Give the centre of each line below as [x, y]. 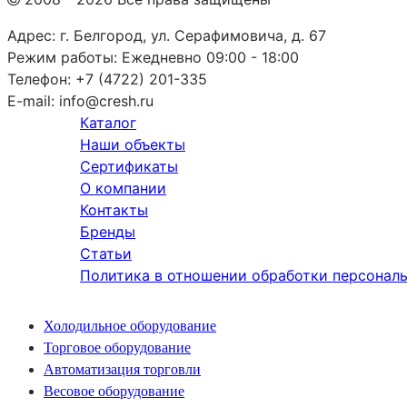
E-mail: [31, 100]
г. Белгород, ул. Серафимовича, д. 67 [193, 35]
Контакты [114, 209]
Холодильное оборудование [130, 325]
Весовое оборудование [114, 391]
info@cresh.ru [106, 100]
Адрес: [31, 35]
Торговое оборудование [117, 347]
